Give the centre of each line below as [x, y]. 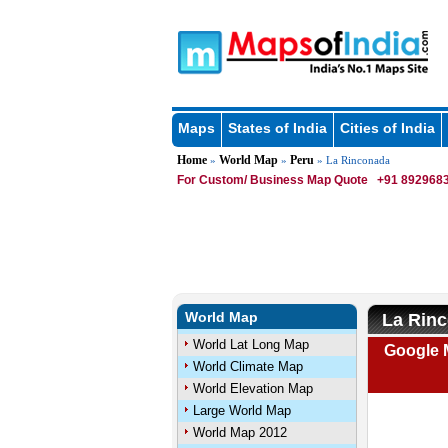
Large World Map [241, 410]
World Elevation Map [252, 388]
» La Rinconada [351, 160]
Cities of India [387, 128]
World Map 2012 [239, 432]
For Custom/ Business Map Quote [272, 180]
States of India [277, 128]
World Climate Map [247, 366]
